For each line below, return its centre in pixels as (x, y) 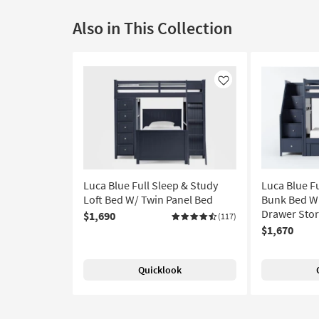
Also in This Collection (152, 28)
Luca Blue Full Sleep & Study (151, 185)
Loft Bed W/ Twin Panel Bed (148, 199)
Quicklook (160, 270)
